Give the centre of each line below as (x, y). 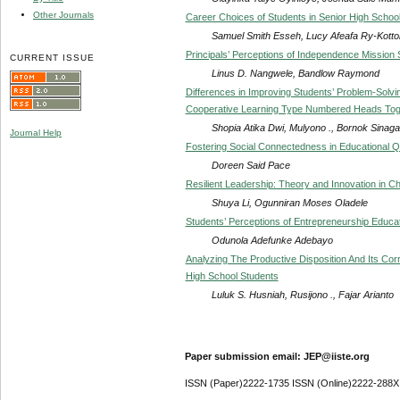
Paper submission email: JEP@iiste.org (277, 356)
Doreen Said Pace (250, 165)
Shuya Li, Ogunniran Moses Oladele (289, 202)
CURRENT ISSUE (53, 57)
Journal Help (36, 133)
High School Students (232, 275)
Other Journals (63, 14)
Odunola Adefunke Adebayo (272, 240)
